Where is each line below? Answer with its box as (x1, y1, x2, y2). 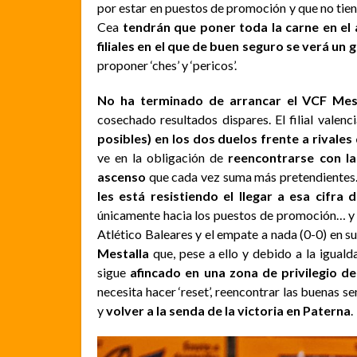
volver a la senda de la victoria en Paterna (106, 302, 351, 318)
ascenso (97, 168, 146, 184)
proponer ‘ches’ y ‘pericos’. (97, 57, 237, 73)
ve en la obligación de (97, 149, 229, 165)
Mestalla (97, 245, 149, 261)
